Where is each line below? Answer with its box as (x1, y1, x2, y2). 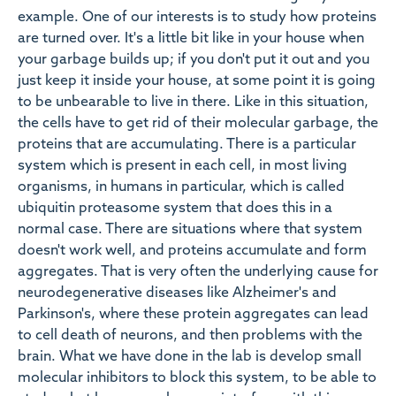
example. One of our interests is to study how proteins (18, 11, 377, 26)
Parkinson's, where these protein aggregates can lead (18, 308, 369, 323)
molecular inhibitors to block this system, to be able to (18, 371, 377, 386)
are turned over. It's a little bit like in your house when (18, 32, 364, 47)
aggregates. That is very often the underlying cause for (18, 265, 378, 280)
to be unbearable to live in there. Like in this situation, (18, 95, 369, 110)
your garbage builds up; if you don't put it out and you (18, 53, 369, 68)
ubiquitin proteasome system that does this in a (18, 202, 332, 217)
